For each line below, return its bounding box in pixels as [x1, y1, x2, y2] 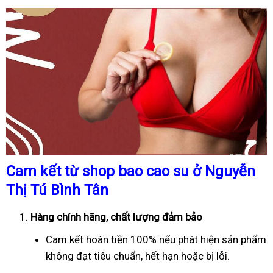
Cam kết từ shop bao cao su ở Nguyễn [6, 162, 255, 180]
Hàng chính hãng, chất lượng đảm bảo [30, 210, 202, 223]
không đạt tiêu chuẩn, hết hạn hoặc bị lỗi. [46, 249, 230, 262]
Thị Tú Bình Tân [6, 181, 108, 199]
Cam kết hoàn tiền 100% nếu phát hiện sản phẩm [46, 233, 266, 246]
